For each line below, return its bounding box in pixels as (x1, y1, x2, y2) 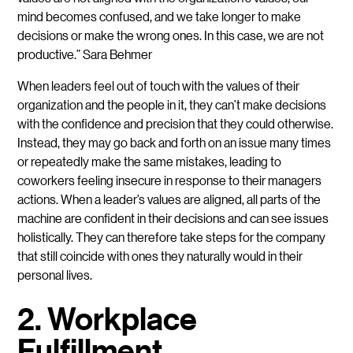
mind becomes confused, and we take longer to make (17, 7, 302, 24)
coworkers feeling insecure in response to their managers (17, 171, 322, 188)
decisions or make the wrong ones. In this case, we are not (17, 26, 325, 43)
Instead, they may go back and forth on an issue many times (17, 133, 332, 150)
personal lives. (17, 266, 93, 283)
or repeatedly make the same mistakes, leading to (17, 152, 282, 169)
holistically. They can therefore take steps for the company (17, 228, 326, 245)
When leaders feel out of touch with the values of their (17, 76, 300, 94)
